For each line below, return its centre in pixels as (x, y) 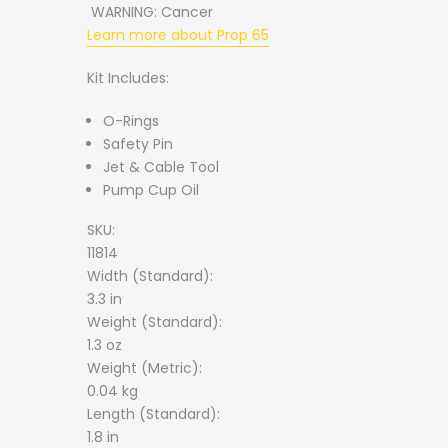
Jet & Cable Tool (161, 166)
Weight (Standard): (154, 322)
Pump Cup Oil (151, 189)
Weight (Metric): (144, 368)
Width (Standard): (150, 276)
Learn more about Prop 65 (178, 34)
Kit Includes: (128, 77)
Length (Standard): (153, 414)
